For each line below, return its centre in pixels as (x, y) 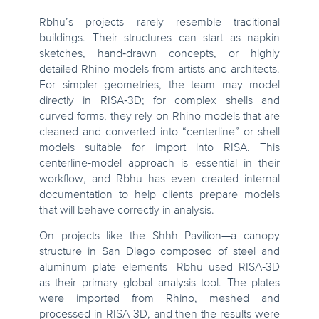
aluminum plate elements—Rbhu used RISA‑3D (159, 268)
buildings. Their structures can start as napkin (159, 39)
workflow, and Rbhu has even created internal (159, 180)
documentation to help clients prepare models (159, 195)
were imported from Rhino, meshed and (159, 299)
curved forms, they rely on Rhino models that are (159, 117)
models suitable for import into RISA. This (159, 148)
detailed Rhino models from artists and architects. (159, 70)
